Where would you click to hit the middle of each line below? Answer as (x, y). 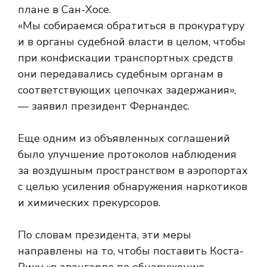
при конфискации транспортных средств (125, 58)
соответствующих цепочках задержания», (127, 90)
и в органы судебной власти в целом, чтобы (132, 42)
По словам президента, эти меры (105, 235)
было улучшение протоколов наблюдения (127, 154)
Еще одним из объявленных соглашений (124, 138)
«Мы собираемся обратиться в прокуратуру (131, 26)
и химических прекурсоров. (89, 203)
